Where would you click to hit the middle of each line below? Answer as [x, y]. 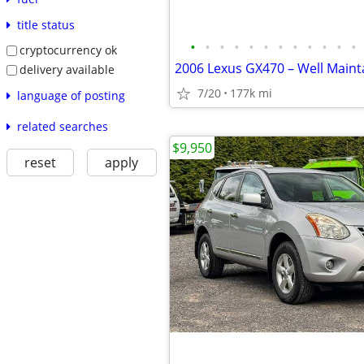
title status [45, 25]
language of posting [71, 95]
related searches [62, 126]
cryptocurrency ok [68, 50]
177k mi [251, 93]
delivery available [67, 69]
